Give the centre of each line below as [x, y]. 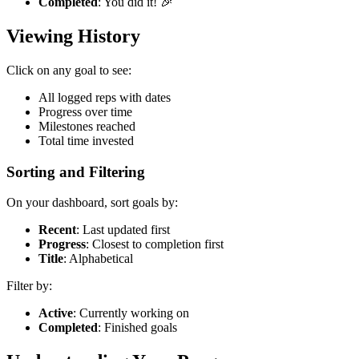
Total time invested [86, 141]
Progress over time [85, 112]
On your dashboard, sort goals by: [92, 203]
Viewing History [73, 36]
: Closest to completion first [155, 244]
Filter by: [29, 286]
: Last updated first [123, 230]
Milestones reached [87, 127]
